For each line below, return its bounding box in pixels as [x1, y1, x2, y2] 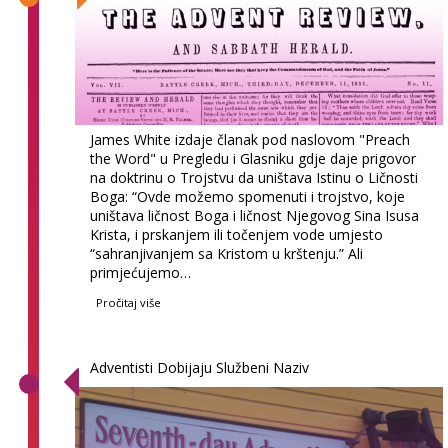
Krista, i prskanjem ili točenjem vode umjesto [90, 224, 384, 244]
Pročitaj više [96, 294, 162, 310]
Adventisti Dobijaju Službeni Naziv [90, 357, 310, 377]
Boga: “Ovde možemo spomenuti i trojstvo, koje [90, 186, 406, 206]
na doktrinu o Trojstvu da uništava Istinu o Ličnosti [90, 167, 419, 187]
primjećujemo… [90, 262, 192, 282]
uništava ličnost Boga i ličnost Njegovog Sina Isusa [90, 205, 420, 225]
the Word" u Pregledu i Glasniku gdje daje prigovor [90, 148, 417, 168]
